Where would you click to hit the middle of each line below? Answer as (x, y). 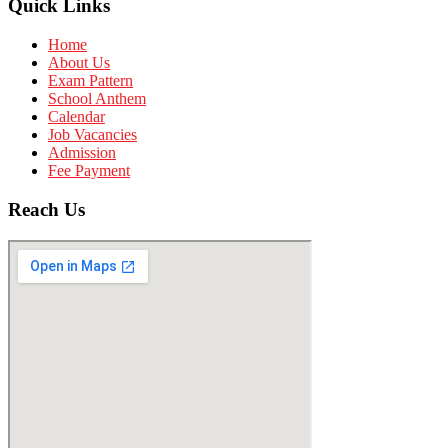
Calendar (76, 117)
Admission (82, 153)
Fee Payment (89, 171)
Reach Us (46, 209)
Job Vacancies (92, 135)
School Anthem (97, 99)
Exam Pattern (90, 81)
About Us (79, 63)
